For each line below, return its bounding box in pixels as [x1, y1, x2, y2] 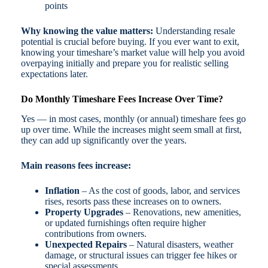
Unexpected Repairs [44, 239, 127, 249]
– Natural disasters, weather [126, 239, 233, 249]
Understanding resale [153, 25, 235, 36]
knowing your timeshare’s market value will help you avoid [20, 47, 245, 57]
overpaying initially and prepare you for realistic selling [20, 57, 229, 68]
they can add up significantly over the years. [20, 135, 187, 145]
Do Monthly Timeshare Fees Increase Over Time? [20, 93, 223, 104]
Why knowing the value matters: [20, 25, 153, 36]
